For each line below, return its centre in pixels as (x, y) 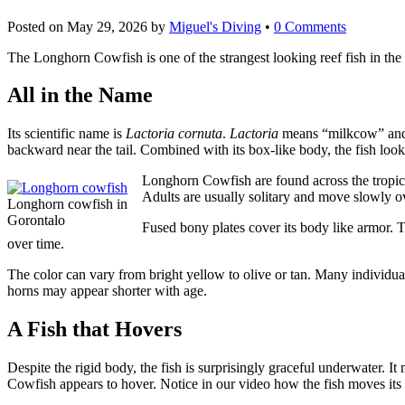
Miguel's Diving (215, 26)
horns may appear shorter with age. (107, 291)
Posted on (37, 26)
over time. (36, 244)
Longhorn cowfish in (67, 204)
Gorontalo (36, 221)
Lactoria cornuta (174, 134)
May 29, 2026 (107, 26)
